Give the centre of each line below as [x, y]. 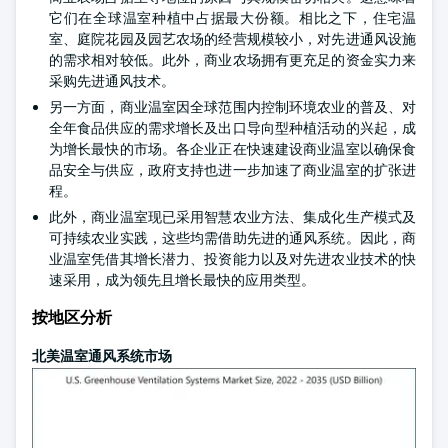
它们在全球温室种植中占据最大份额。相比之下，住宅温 [232, 18]
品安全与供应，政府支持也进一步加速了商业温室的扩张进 [232, 170]
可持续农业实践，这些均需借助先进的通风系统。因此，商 [232, 238]
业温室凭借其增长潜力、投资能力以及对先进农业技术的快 [232, 259]
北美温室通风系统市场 [102, 356]
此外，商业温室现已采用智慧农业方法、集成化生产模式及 [232, 217]
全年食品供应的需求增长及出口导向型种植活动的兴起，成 [232, 128]
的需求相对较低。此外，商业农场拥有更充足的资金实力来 [232, 60]
